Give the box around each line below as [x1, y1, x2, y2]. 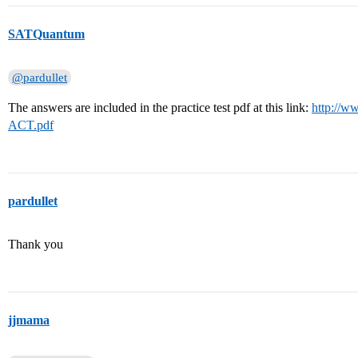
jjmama [8, 313, 50, 327]
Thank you [8, 237, 63, 251]
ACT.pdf [8, 118, 54, 132]
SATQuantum [8, 27, 85, 41]
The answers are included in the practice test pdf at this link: [8, 101, 312, 114]
